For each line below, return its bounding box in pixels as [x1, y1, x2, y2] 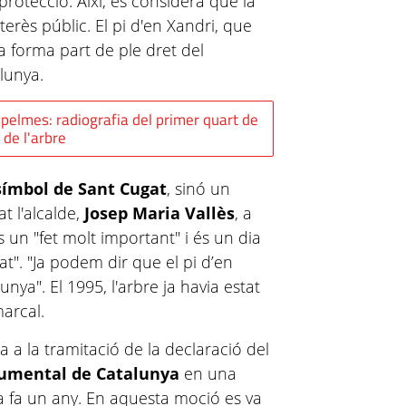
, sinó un [167, 178, 231, 199]
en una [179, 362, 237, 384]
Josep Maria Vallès [84, 202, 236, 224]
